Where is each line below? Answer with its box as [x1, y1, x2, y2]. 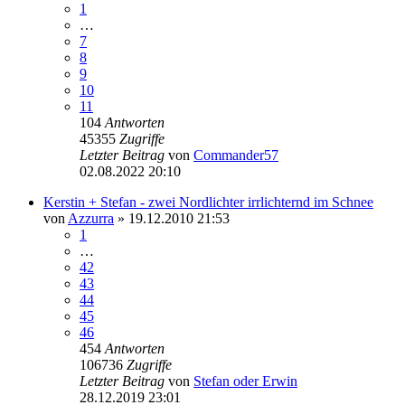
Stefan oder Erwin [193, 372, 297, 389]
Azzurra [68, 210, 114, 226]
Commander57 [193, 146, 278, 163]
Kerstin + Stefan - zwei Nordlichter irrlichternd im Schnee [43, 193, 373, 210]
